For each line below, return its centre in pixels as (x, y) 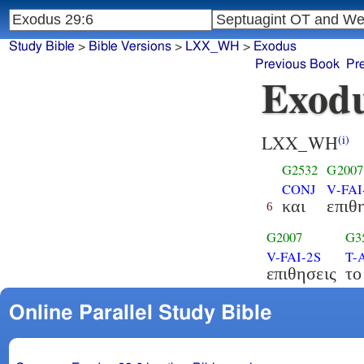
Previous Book (298, 65)
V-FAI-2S (293, 256)
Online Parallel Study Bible (140, 313)
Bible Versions (130, 47)
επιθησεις (301, 273)
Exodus (275, 47)
